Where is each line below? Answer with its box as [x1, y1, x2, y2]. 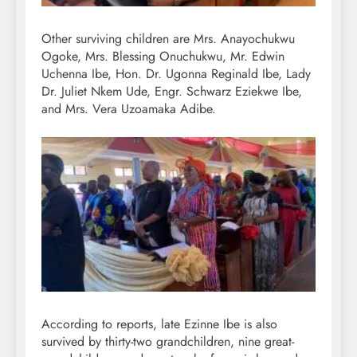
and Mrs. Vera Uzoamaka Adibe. [41, 99, 216, 118]
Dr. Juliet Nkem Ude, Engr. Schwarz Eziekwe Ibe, [41, 81, 302, 100]
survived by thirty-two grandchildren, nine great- [41, 331, 294, 351]
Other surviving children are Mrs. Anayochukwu [41, 29, 295, 48]
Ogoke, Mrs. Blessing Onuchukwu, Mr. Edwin [41, 46, 284, 65]
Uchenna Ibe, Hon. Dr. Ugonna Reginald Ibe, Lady [41, 64, 311, 83]
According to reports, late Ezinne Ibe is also [41, 314, 277, 333]
